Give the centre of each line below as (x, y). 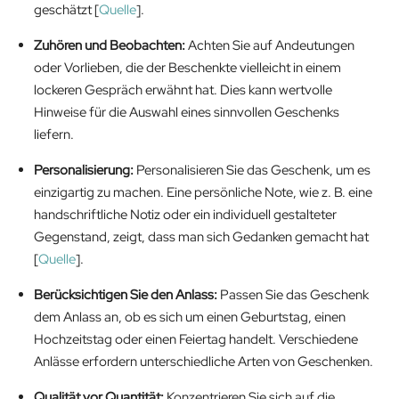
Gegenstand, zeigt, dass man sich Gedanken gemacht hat (201, 237)
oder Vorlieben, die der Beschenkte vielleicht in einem (187, 68)
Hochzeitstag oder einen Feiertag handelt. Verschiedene (196, 340)
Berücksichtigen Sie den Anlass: (126, 295)
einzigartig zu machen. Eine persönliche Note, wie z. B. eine (203, 193)
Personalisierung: (84, 171)
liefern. (54, 135)
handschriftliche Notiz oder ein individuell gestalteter (185, 215)
